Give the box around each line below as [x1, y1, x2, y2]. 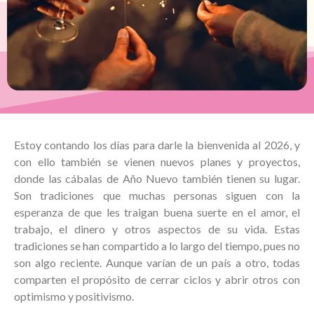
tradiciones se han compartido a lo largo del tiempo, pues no [14, 238, 300, 252]
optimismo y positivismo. [14, 289, 134, 303]
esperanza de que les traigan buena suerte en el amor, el [14, 205, 300, 219]
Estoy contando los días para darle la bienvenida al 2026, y [14, 137, 300, 151]
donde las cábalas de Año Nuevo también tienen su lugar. [14, 171, 300, 185]
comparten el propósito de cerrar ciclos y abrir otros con [14, 272, 300, 286]
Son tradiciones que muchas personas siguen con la [14, 188, 300, 202]
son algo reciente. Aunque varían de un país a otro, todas [14, 255, 300, 269]
